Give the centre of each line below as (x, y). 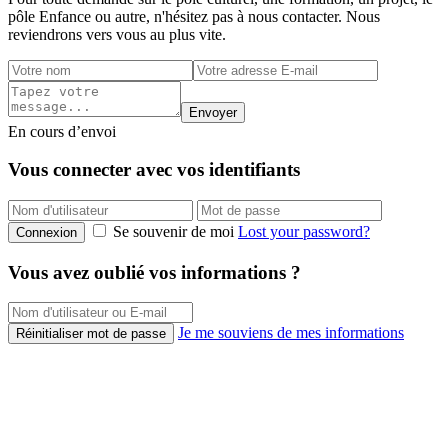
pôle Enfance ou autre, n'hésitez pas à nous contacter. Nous (194, 16)
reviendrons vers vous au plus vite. (117, 34)
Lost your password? (304, 231)
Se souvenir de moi (173, 231)
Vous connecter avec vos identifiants (154, 170)
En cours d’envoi (62, 131)
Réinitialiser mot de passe (91, 334)
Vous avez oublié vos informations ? (154, 272)
